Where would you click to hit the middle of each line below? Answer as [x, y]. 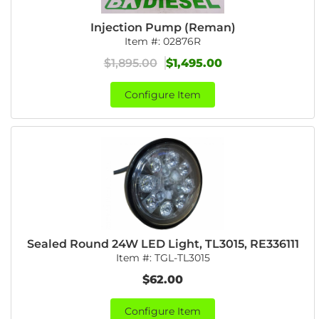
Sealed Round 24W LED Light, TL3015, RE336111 [163, 244]
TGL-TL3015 [182, 258]
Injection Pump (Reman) [163, 27]
